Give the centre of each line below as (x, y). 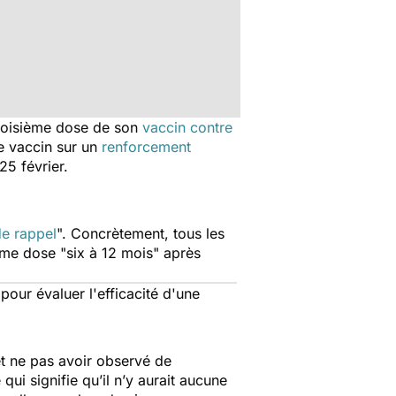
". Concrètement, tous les (141, 233)
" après (177, 253)
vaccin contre (187, 127)
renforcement (146, 147)
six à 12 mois (110, 253)
